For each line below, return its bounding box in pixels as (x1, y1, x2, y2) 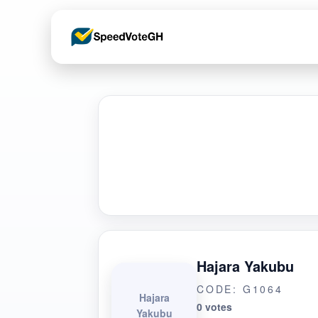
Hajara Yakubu (197, 256, 294, 276)
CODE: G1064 (197, 282, 283, 296)
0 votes (197, 300, 232, 314)
